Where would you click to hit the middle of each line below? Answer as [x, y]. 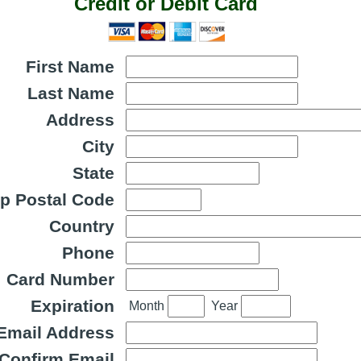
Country [82, 226]
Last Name [71, 93]
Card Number [60, 280]
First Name [70, 67]
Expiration [73, 306]
